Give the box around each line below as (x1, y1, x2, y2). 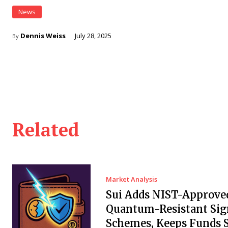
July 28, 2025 (75, 31, 111, 40)
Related (12, 117, 79, 141)
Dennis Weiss (20, 31, 66, 40)
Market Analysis (105, 174, 157, 184)
